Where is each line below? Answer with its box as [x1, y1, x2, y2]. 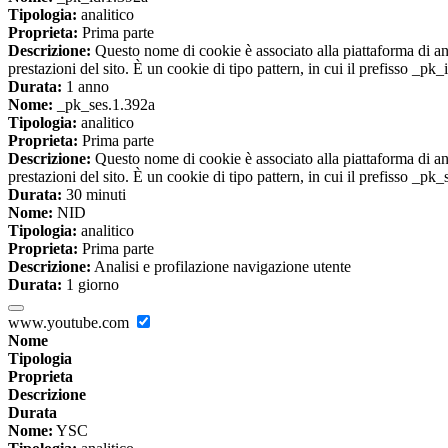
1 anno [62, 78, 109, 96]
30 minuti [62, 186, 126, 204]
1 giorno [62, 276, 119, 294]
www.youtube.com [8, 314, 133, 332]
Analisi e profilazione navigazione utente [91, 258, 351, 276]
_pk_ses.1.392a [53, 96, 155, 114]
